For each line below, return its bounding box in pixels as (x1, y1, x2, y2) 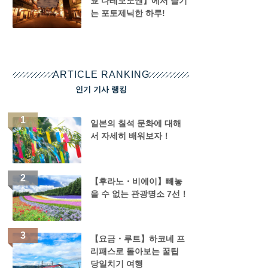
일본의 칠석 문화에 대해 (90, 118, 181, 128)
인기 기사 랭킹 (75, 85, 127, 94)
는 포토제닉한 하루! (90, 8, 165, 19)
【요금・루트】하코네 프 (90, 234, 185, 244)
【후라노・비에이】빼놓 (90, 176, 182, 186)
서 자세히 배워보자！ (90, 131, 170, 141)
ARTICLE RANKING (52, 69, 150, 80)
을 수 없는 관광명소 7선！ (90, 188, 188, 199)
